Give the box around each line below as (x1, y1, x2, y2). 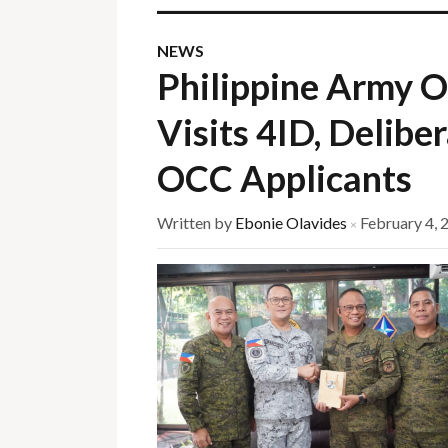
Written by (157, 213, 235, 232)
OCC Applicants (157, 156, 412, 200)
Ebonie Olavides (235, 213, 347, 232)
